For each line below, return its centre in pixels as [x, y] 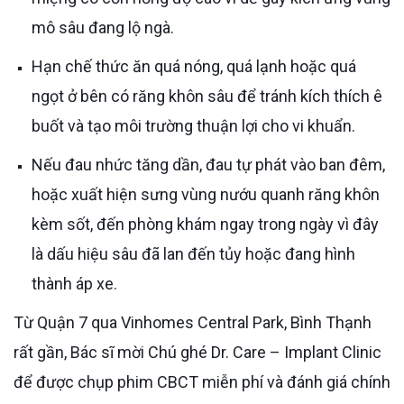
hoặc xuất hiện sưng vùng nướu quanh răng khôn [206, 194]
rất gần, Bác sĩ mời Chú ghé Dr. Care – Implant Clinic [197, 352]
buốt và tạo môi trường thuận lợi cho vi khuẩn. [193, 125]
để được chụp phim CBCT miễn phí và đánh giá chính [202, 381]
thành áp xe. [74, 283]
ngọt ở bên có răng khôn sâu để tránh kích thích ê [207, 96]
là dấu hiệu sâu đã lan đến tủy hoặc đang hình [193, 253]
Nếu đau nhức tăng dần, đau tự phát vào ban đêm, [37, 164]
